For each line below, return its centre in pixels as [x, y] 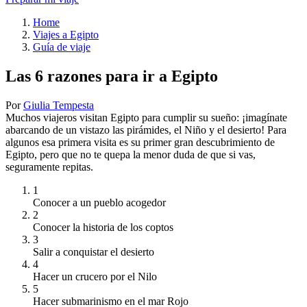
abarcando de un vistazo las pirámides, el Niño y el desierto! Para [146, 130]
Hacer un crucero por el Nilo [95, 277]
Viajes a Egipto [66, 35]
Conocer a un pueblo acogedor [99, 203]
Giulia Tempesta [59, 106]
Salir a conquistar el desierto [94, 252]
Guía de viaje [62, 47]
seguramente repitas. [49, 167]
